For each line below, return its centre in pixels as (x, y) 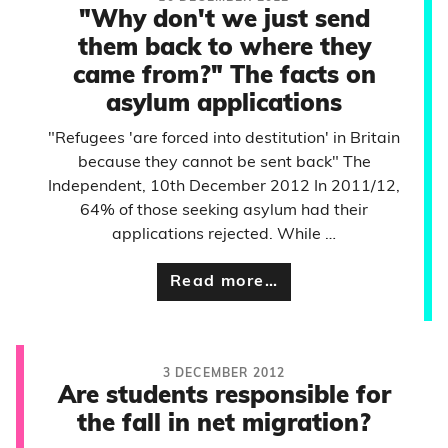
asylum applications (224, 105)
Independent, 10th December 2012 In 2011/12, (224, 187)
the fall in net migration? (224, 425)
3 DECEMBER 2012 (224, 374)
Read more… (224, 282)
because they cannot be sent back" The (224, 163)
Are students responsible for (224, 397)
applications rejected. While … (224, 235)
